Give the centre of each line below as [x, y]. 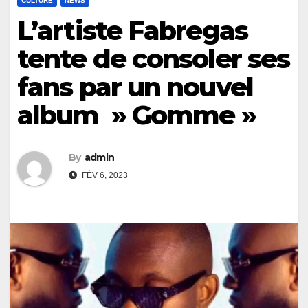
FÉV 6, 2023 [104, 176]
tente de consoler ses [154, 58]
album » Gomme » [136, 115]
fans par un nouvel [135, 87]
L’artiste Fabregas [132, 30]
